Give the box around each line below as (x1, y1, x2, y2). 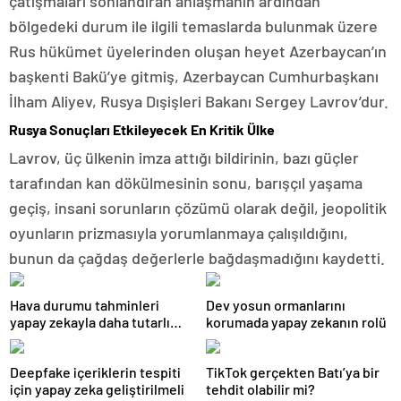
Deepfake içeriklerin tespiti (10, 363, 181, 380)
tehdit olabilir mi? (206, 380, 315, 397)
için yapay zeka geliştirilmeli (10, 380, 184, 397)
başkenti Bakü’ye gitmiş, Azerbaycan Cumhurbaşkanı (9, 65, 379, 86)
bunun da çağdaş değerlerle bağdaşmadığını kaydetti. (9, 247, 385, 268)
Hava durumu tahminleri (10, 295, 159, 313)
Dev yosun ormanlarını (206, 295, 346, 313)
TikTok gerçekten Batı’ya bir (206, 363, 380, 380)
